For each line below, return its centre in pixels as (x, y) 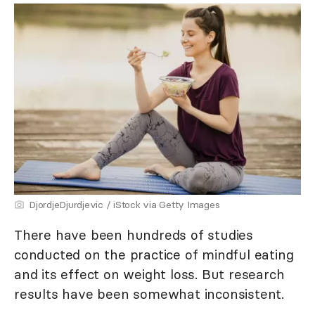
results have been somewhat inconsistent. (149, 294)
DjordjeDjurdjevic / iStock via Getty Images (124, 205)
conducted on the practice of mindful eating (154, 255)
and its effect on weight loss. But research (149, 275)
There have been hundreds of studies (134, 235)
